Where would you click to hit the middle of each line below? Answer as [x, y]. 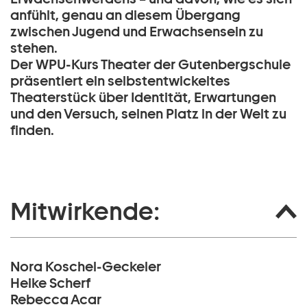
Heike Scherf [50, 283]
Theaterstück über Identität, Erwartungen [143, 97]
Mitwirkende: [85, 211]
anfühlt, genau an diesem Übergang [125, 15]
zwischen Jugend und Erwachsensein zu [137, 32]
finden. [32, 130]
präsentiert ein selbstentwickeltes [120, 81]
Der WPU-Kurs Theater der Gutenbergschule [150, 64]
